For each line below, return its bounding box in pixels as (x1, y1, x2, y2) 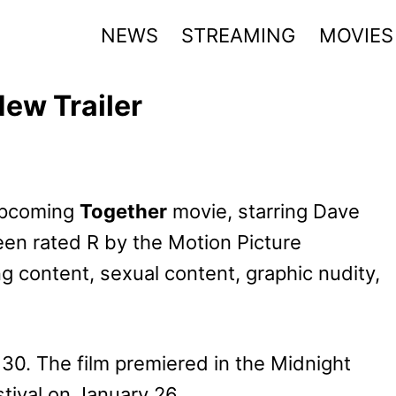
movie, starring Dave (167, 199, 360, 223)
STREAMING (181, 23, 296, 47)
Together (80, 199, 167, 223)
